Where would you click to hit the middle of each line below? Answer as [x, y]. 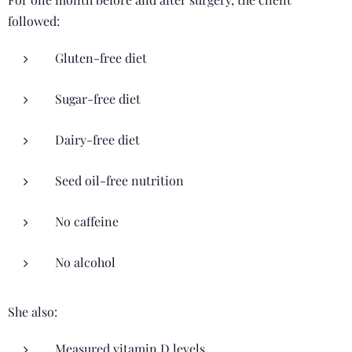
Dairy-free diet [97, 139]
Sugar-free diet [98, 99]
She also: [33, 312]
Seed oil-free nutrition [119, 180]
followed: [34, 21]
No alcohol [85, 262]
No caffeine [87, 221]
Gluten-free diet [101, 58]
